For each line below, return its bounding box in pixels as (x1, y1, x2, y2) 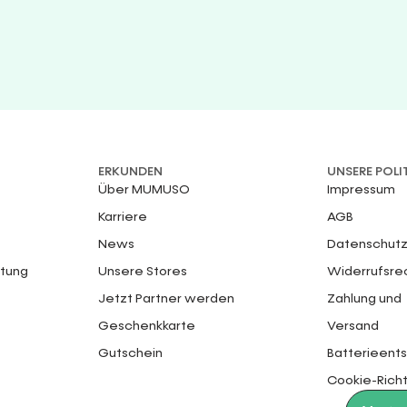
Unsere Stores (97, 264, 187, 278)
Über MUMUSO (97, 183, 190, 196)
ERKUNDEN (97, 164, 163, 178)
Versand (327, 319, 380, 333)
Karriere (97, 210, 147, 223)
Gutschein (97, 346, 163, 360)
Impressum (327, 183, 396, 196)
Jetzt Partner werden (97, 292, 234, 305)
